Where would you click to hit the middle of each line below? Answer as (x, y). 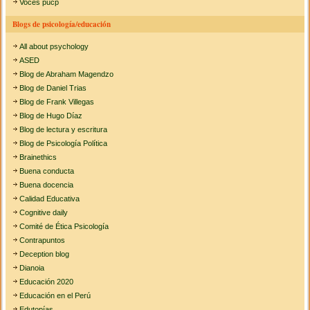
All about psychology (54, 47)
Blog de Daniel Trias (53, 88)
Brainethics (38, 157)
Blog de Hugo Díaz (51, 116)
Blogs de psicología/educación (62, 25)
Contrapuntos (43, 240)
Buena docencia (47, 185)
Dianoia (32, 268)
